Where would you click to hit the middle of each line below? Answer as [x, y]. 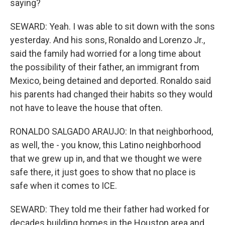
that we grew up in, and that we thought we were [106, 158]
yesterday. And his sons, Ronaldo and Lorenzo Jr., [107, 40]
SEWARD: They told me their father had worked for [110, 209]
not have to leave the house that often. [86, 108]
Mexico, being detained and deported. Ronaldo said [110, 81]
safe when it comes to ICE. [64, 186]
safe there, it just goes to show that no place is [103, 172]
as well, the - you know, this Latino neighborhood [105, 145]
